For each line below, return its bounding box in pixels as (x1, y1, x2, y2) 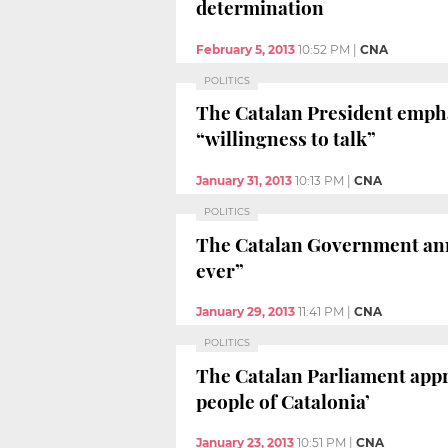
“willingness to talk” (196, 125, 376, 152)
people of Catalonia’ (196, 387, 370, 414)
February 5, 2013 (196, 41, 295, 57)
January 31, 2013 (196, 173, 292, 189)
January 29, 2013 (196, 304, 295, 320)
